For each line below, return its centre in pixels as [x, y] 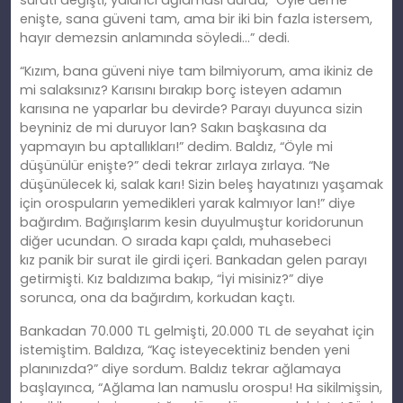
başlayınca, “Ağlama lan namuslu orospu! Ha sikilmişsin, [201, 388]
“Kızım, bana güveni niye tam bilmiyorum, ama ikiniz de [197, 72]
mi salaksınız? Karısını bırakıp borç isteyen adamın [181, 90]
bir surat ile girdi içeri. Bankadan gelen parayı [220, 260]
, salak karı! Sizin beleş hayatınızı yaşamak [249, 185]
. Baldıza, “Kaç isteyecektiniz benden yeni [219, 350]
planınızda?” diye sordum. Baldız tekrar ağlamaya [180, 369]
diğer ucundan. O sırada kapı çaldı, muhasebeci [175, 242]
